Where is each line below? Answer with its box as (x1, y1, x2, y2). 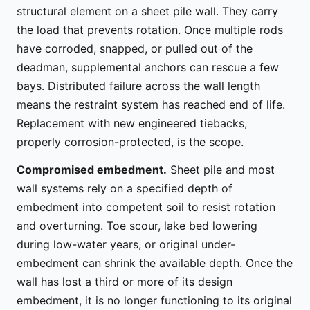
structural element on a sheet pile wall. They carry (17, 3, 278, 18)
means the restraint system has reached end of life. (17, 97, 285, 111)
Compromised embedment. (17, 163, 167, 177)
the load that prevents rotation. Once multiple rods (17, 22, 283, 37)
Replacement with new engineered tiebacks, (17, 116, 247, 130)
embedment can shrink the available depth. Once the (17, 256, 293, 271)
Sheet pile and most (167, 163, 275, 177)
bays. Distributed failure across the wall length (17, 78, 260, 93)
